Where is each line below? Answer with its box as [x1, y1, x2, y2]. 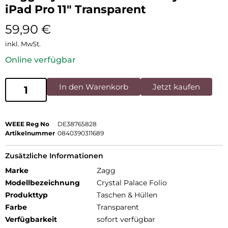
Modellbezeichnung [5, 178, 80, 188]
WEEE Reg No [5, 120, 49, 128]
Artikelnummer [5, 129, 55, 137]
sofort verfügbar [97, 215, 155, 224]
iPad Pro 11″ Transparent [5, 3, 146, 17]
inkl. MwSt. [5, 40, 41, 48]
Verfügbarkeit [5, 215, 57, 224]
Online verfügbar [5, 55, 76, 65]
